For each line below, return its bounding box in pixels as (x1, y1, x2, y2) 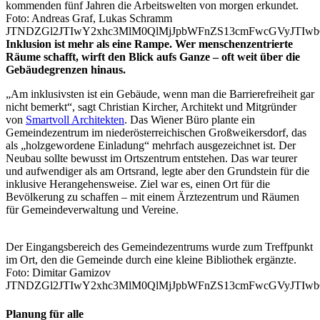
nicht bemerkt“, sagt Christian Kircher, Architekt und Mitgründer (6, 101, 296, 114)
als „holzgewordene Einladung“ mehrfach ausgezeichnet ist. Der (6, 139, 296, 152)
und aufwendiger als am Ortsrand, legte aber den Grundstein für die (6, 165, 309, 178)
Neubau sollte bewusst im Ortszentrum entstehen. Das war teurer (6, 152, 297, 165)
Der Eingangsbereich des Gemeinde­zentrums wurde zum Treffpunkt (6, 241, 313, 254)
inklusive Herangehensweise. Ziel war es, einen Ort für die (6, 178, 270, 191)
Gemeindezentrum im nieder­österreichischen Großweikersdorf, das (6, 126, 306, 139)
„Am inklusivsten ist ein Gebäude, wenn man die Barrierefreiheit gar (6, 88, 314, 101)
